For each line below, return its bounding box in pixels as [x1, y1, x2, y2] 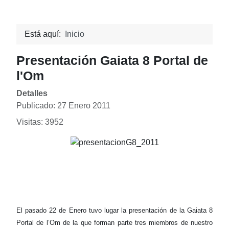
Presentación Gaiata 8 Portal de [16, 53, 208, 68]
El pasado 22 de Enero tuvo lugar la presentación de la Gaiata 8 [16, 207, 213, 215]
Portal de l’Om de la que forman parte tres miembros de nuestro [16, 219, 213, 227]
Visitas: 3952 [16, 118, 63, 127]
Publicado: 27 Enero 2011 [16, 101, 110, 110]
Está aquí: [25, 30, 65, 39]
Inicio [65, 30, 84, 39]
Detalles [16, 89, 48, 98]
